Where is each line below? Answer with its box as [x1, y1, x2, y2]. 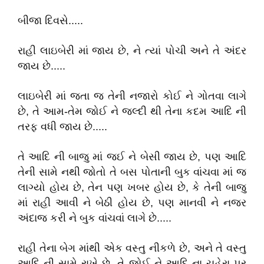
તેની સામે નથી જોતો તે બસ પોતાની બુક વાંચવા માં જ [18, 166, 246, 178]
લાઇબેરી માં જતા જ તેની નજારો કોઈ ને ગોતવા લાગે [18, 90, 246, 102]
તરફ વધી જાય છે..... [18, 121, 107, 133]
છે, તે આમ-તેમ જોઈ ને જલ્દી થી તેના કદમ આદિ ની [18, 105, 246, 117]
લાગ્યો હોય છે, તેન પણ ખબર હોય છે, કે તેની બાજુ [18, 181, 246, 193]
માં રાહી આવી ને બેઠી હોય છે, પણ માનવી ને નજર [18, 197, 246, 209]
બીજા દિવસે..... [18, 15, 83, 27]
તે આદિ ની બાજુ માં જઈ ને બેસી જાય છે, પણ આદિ [18, 151, 246, 163]
